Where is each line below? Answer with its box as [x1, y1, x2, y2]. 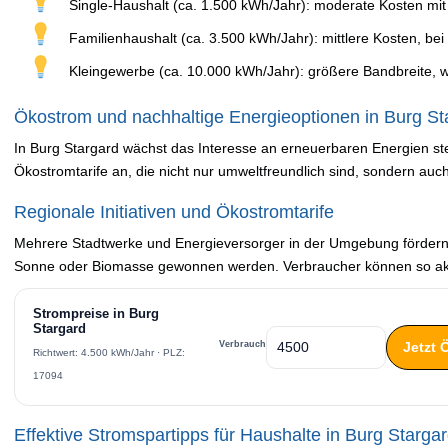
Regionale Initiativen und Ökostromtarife [14, 202, 334, 222]
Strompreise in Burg [33, 307, 159, 321]
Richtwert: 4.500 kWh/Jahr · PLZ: [33, 347, 185, 358]
